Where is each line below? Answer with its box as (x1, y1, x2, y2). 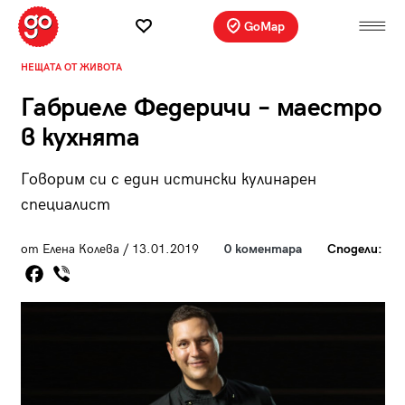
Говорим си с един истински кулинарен (20, 169, 316, 189)
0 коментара (223, 240, 302, 257)
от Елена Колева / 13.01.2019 (20, 240, 199, 257)
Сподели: (326, 240, 382, 257)
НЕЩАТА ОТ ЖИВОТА (20, 61, 122, 73)
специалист (20, 194, 110, 214)
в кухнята (20, 122, 139, 153)
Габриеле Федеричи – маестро (20, 92, 381, 123)
